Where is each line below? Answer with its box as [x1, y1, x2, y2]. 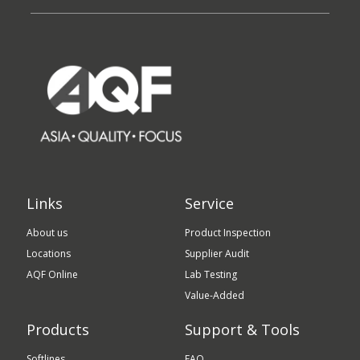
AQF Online [27, 267, 79, 281]
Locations [27, 246, 72, 260]
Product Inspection [184, 225, 271, 239]
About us [27, 225, 68, 239]
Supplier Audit [184, 246, 249, 260]
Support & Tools [184, 319, 300, 339]
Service [184, 193, 234, 213]
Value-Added [184, 288, 244, 302]
